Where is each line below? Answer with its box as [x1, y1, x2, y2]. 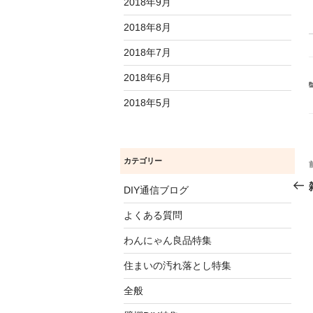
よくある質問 [124, 210, 182, 221]
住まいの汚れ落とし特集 [124, 260, 231, 272]
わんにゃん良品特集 [124, 235, 212, 247]
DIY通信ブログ [124, 184, 189, 196]
